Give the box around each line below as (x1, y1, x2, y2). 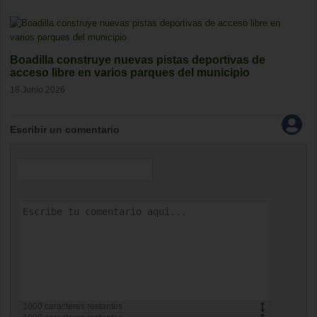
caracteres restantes (42, 301, 122, 312)
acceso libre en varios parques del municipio (10, 67, 250, 79)
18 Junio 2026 (10, 84, 65, 94)
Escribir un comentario (10, 124, 120, 136)
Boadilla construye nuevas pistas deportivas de (10, 54, 265, 66)
